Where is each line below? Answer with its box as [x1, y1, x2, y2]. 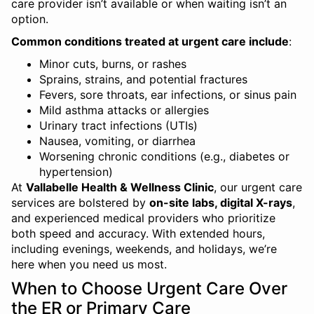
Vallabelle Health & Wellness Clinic [26, 180, 214, 194]
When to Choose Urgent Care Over [11, 278, 287, 299]
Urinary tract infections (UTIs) [39, 118, 198, 132]
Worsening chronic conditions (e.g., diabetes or [39, 149, 289, 163]
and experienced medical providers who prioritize [11, 211, 275, 225]
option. [11, 12, 48, 26]
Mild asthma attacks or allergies [39, 103, 209, 117]
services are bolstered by [11, 196, 149, 210]
